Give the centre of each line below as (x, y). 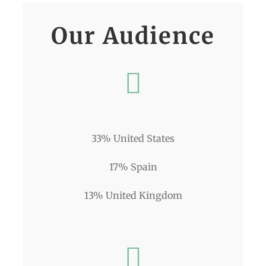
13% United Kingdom (133, 196)
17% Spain (133, 167)
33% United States (133, 139)
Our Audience (133, 36)
